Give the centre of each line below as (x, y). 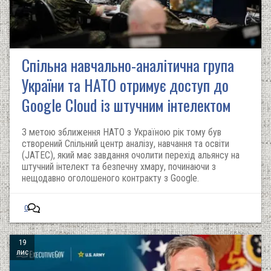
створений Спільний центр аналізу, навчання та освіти (126, 144)
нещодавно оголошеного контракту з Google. (110, 178)
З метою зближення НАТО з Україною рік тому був (122, 132)
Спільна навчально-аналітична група (128, 65)
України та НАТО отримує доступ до (125, 85)
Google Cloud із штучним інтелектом (126, 105)
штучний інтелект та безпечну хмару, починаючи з (119, 167)
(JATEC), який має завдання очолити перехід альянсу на (131, 155)
